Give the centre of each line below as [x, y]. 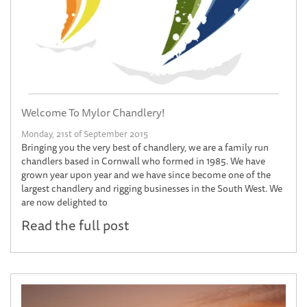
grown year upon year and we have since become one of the [146, 174]
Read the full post [75, 225]
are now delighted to [64, 202]
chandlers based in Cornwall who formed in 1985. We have [143, 161]
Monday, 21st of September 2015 [85, 133]
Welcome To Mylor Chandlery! [93, 112]
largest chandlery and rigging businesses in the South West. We [152, 188]
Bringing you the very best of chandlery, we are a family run [145, 147]
